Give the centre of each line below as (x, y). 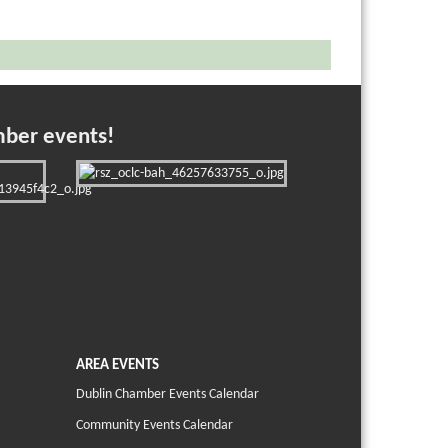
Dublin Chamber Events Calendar (167, 394)
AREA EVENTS (117, 365)
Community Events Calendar (154, 425)
